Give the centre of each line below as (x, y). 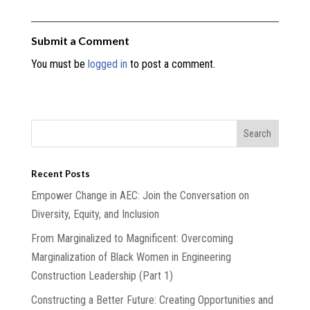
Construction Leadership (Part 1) (102, 275)
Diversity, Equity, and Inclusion (95, 214)
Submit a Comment (80, 40)
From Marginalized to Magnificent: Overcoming (132, 238)
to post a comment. (171, 64)
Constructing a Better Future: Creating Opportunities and (152, 300)
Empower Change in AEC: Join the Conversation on (140, 195)
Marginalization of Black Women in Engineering (131, 257)
